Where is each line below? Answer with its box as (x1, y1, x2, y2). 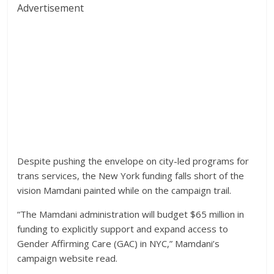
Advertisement (17, 1, 84, 15)
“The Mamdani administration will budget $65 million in (17, 208, 245, 220)
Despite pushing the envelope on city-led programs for (17, 155, 250, 167)
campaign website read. (17, 252, 118, 264)
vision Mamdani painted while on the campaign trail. (17, 184, 232, 196)
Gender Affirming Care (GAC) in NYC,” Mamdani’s (17, 237, 220, 250)
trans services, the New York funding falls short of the (17, 169, 245, 182)
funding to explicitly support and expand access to (17, 223, 229, 235)
